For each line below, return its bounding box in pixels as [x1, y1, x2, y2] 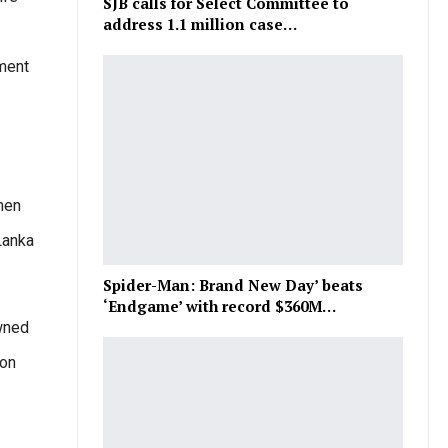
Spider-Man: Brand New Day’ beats [103, 275, 364, 296]
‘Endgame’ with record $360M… [103, 296, 337, 317]
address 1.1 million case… [103, 14, 298, 35]
